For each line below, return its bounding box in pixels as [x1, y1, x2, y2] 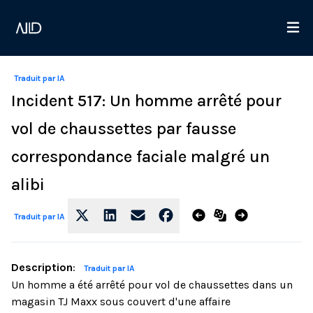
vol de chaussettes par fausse [11, 119, 236, 138]
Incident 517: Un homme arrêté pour [11, 91, 282, 110]
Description [11, 261, 73, 274]
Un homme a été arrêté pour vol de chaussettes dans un [11, 278, 293, 291]
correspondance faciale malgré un [11, 147, 270, 166]
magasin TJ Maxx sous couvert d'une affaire [11, 295, 231, 308]
